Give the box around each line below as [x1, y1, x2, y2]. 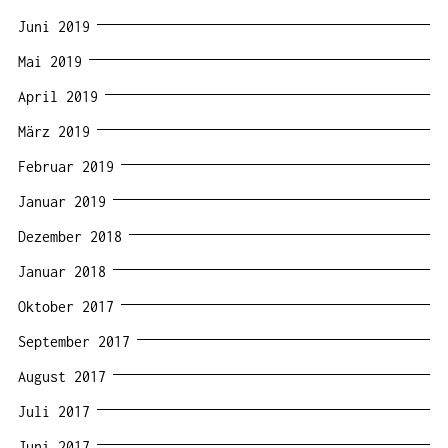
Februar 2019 [18, 157, 114, 175]
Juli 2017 [18, 402, 90, 420]
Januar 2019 [18, 192, 106, 210]
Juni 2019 [18, 17, 90, 35]
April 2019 [18, 87, 98, 105]
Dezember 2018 [18, 227, 122, 245]
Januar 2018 [18, 262, 106, 280]
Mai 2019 [18, 52, 82, 70]
